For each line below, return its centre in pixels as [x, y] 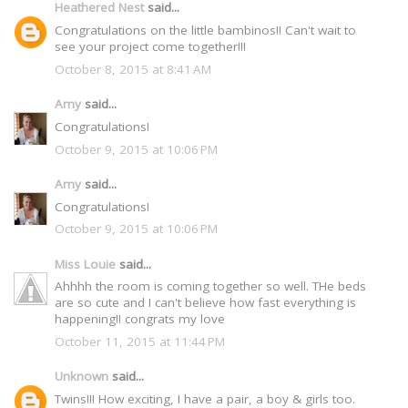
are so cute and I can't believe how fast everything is [205, 303]
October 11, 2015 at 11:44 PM [140, 342]
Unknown [82, 377]
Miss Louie [85, 264]
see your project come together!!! [150, 47]
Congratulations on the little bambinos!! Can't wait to [205, 31]
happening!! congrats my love [140, 319]
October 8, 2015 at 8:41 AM [133, 69]
